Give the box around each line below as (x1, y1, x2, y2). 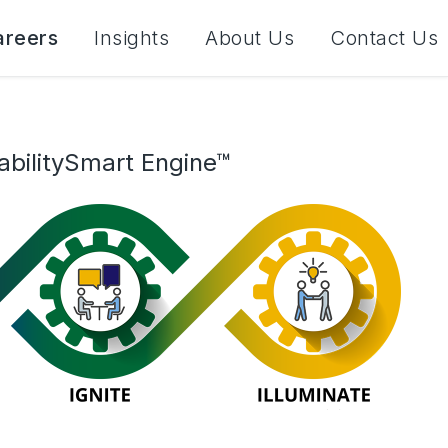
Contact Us (330, 26, 438, 50)
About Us (205, 26, 294, 50)
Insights (94, 26, 169, 50)
